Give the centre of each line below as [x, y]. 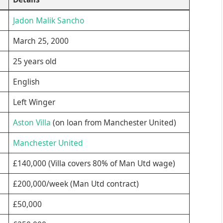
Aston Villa [32, 123]
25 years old [35, 61]
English [26, 82]
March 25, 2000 [41, 41]
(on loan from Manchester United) [113, 123]
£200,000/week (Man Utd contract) [76, 184]
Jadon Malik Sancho [48, 21]
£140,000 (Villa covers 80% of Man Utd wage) [94, 164]
